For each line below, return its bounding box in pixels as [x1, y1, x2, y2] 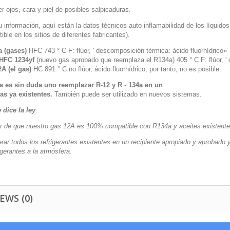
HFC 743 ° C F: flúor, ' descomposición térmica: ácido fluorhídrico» [27, 47, 227, 54]
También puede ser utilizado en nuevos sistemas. [52, 90, 202, 98]
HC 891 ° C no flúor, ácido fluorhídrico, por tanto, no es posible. [31, 65, 221, 73]
